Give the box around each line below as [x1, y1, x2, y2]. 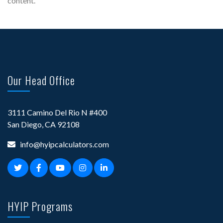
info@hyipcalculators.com [20, 139, 109, 149]
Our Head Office [7, 72, 75, 88]
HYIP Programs [7, 198, 73, 214]
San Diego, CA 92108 [7, 119, 80, 129]
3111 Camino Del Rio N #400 [7, 107, 107, 117]
